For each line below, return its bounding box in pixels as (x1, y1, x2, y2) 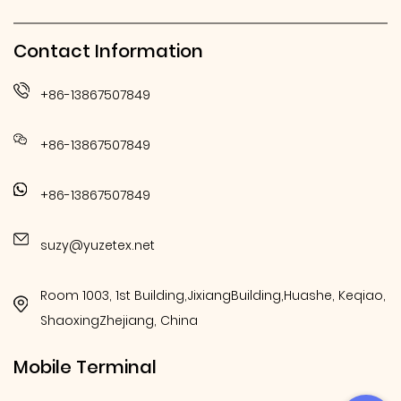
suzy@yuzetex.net (40, 236, 155, 254)
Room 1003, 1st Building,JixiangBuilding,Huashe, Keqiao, (40, 286, 386, 304)
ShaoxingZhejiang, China (40, 311, 198, 329)
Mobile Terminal (13, 354, 157, 380)
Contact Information (13, 38, 203, 64)
